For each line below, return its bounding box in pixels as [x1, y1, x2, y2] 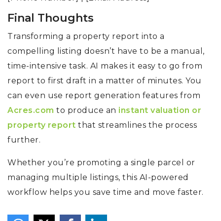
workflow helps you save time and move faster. [7, 187, 204, 197]
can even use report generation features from [7, 91, 200, 101]
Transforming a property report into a [7, 32, 165, 41]
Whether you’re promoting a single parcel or [7, 158, 195, 168]
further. [7, 135, 43, 145]
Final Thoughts [7, 11, 94, 25]
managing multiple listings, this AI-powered [7, 173, 189, 183]
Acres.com [7, 106, 54, 115]
